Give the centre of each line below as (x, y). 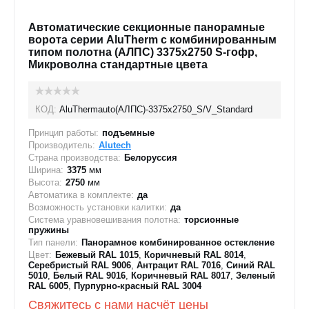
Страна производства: (74, 158)
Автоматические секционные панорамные (147, 27)
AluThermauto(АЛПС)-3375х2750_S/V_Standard (156, 109)
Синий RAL (251, 265)
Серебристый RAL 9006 (80, 265)
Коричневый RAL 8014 (194, 255)
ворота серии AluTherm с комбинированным (152, 40)
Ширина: (46, 170)
